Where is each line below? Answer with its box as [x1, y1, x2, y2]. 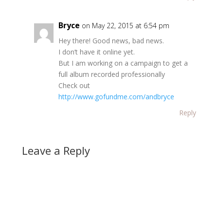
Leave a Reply [21, 143, 90, 158]
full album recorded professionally [58, 69, 165, 79]
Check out [58, 80, 90, 90]
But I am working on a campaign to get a [58, 58, 188, 68]
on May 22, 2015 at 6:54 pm [81, 20, 169, 30]
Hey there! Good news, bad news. [58, 36, 164, 45]
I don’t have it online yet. [58, 47, 135, 56]
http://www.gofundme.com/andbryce [58, 91, 174, 101]
